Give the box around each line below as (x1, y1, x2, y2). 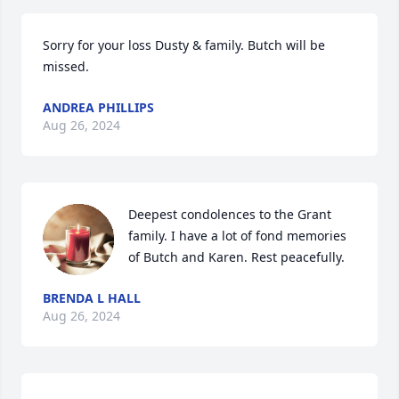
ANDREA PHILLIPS (43, 99, 154, 116)
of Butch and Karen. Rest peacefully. (128, 248, 345, 265)
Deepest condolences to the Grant (128, 206, 331, 223)
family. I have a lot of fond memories (128, 227, 346, 244)
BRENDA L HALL (43, 289, 141, 306)
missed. (43, 58, 89, 75)
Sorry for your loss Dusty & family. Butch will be (43, 37, 325, 53)
